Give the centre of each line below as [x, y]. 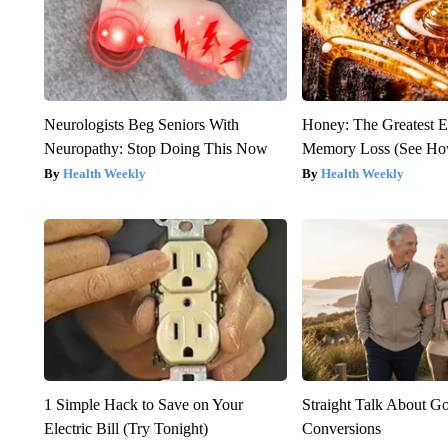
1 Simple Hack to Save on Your [143, 405]
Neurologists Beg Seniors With [141, 125]
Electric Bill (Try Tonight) [125, 429]
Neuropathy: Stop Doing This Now [155, 149]
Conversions [342, 429]
